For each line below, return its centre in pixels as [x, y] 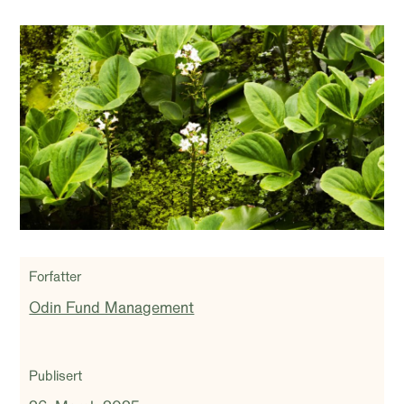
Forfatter [55, 276]
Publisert [56, 376]
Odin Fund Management [112, 308]
